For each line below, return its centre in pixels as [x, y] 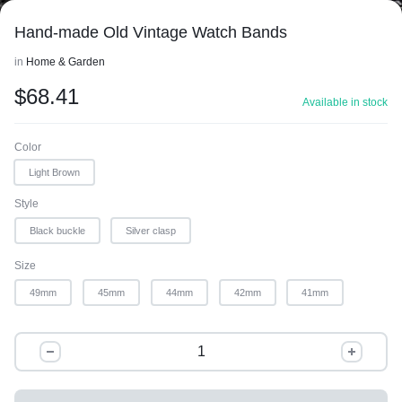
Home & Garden [66, 62]
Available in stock [345, 102]
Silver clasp [151, 231]
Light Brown [54, 172]
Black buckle [57, 231]
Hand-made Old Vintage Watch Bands [151, 32]
